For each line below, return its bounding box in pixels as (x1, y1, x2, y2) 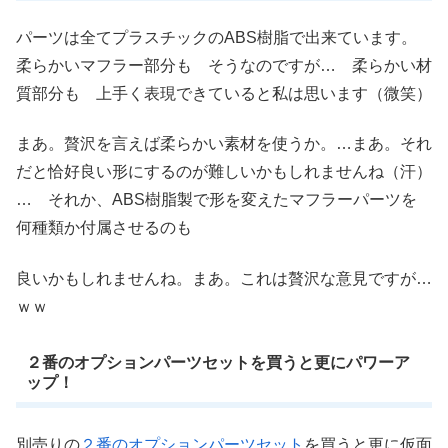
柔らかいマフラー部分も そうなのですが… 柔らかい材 (16, 56, 432, 74)
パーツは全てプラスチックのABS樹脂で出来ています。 (16, 28, 417, 46)
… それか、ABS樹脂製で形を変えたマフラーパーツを (16, 191, 417, 209)
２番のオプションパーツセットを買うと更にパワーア (25, 353, 410, 371)
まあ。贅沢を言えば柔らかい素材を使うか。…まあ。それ (16, 135, 432, 153)
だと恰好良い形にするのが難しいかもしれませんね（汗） (16, 163, 432, 181)
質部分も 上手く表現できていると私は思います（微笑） (16, 84, 432, 102)
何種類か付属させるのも (16, 219, 192, 237)
